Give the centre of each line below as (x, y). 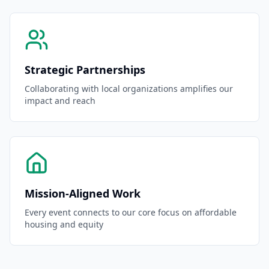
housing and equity (64, 224)
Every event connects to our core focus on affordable (131, 212)
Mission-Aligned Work (83, 193)
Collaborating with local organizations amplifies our (129, 89)
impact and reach (60, 101)
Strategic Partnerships (85, 70)
